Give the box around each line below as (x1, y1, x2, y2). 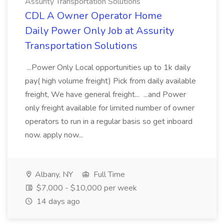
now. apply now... (25, 129, 85, 140)
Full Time (91, 169, 125, 180)
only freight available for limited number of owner (25, 102, 194, 113)
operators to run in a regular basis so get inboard (25, 116, 192, 127)
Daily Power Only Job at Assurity (25, 24, 174, 37)
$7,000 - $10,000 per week (34, 182, 137, 193)
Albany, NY (33, 169, 73, 180)
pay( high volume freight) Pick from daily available (25, 75, 196, 86)
